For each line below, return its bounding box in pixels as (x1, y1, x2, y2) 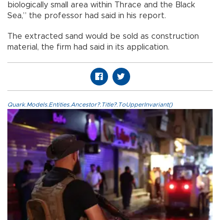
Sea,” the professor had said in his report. (7, 11, 166, 20)
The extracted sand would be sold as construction (7, 32, 199, 40)
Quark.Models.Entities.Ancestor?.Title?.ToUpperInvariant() (7, 101, 172, 108)
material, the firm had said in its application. (7, 43, 169, 51)
